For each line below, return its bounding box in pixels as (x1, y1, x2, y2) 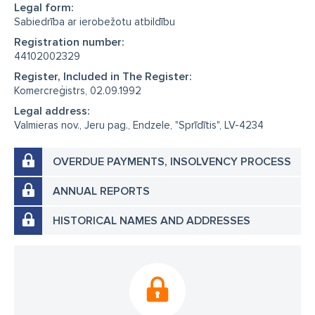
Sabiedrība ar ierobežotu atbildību (14, 15, 175, 28)
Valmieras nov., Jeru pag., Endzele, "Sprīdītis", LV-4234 (14, 119, 264, 131)
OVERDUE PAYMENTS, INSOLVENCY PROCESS (53, 155, 291, 169)
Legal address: (14, 104, 90, 118)
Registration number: (14, 35, 124, 49)
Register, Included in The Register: (14, 70, 192, 84)
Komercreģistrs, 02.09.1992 (14, 84, 141, 97)
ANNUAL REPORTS (53, 184, 150, 198)
